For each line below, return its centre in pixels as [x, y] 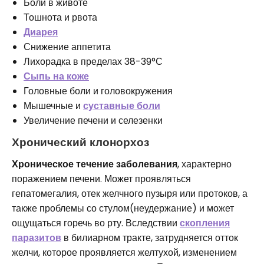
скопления [205, 223]
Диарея [41, 32]
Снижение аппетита [67, 47]
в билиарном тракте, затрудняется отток [150, 237]
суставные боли [122, 105]
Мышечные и [53, 105]
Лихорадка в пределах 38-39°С [93, 61]
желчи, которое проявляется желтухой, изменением [124, 252]
